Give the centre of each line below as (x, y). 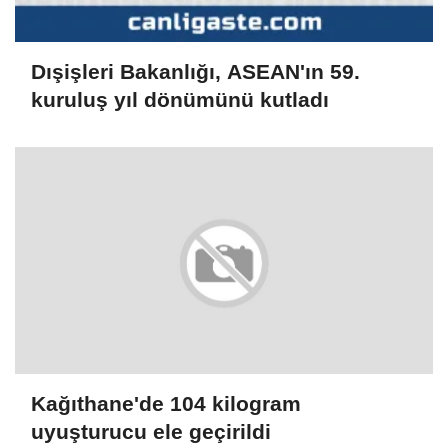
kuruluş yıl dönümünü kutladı (180, 99)
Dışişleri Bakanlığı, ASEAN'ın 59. (195, 71)
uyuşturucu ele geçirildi (151, 432)
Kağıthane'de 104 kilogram (166, 404)
